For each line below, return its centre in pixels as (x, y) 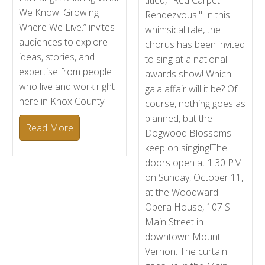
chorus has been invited (195, 44)
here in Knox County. (63, 101)
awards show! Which (188, 74)
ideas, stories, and (57, 57)
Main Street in (174, 222)
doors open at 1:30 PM (194, 163)
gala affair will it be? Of (191, 89)
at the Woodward (182, 192)
